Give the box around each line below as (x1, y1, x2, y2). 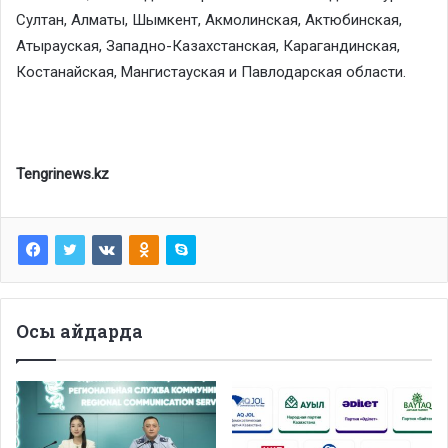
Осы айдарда (16, 319, 143, 344)
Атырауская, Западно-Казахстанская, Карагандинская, (16, 37, 400, 56)
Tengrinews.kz (16, 165, 109, 184)
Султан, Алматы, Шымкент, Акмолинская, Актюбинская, (16, 11, 402, 30)
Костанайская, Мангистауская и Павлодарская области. (16, 63, 406, 82)
